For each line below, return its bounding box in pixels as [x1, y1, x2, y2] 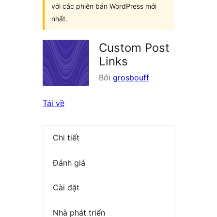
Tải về [43, 98, 64, 108]
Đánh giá [53, 157, 85, 168]
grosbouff [113, 73, 149, 82]
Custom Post [99, 41, 170, 55]
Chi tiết [53, 133, 79, 143]
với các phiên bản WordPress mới [51, 2, 156, 10]
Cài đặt [53, 183, 79, 193]
